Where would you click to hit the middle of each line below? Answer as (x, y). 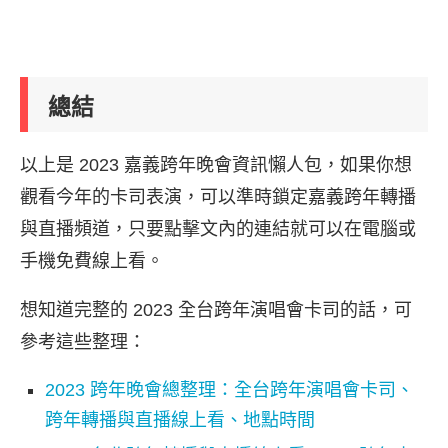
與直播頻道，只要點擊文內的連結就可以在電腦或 (218, 228)
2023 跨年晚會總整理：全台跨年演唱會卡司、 (229, 389)
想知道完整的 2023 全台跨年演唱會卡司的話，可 (216, 309)
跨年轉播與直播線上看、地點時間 (180, 419)
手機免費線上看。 (92, 260)
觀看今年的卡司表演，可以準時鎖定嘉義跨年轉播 (218, 196)
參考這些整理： (83, 341)
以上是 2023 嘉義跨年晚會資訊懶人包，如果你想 (216, 164)
